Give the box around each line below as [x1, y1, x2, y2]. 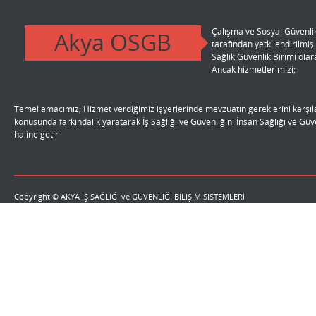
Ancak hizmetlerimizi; [212, 63, 296, 75]
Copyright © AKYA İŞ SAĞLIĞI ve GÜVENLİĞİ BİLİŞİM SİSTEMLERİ [14, 191, 245, 202]
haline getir [14, 128, 59, 140]
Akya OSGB [54, 27, 171, 57]
